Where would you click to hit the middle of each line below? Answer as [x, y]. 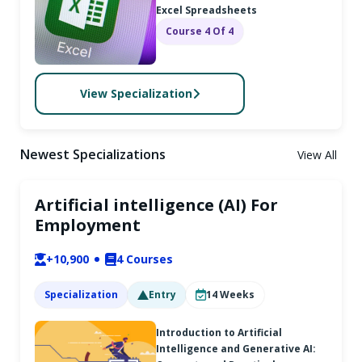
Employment [88, 225]
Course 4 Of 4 [200, 31]
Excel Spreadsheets [206, 10]
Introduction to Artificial [219, 332]
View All [317, 154]
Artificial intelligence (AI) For [156, 204]
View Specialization [136, 94]
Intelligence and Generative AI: [236, 348]
